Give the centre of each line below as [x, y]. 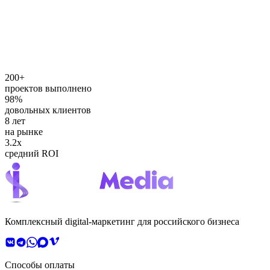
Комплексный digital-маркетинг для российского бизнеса [122, 221]
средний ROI [32, 153]
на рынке [24, 131]
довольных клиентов [48, 110]
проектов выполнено [48, 88]
